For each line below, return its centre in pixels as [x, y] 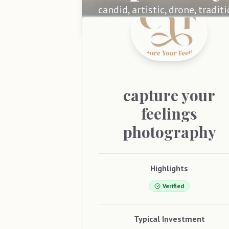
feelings [169, 113]
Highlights [169, 168]
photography [169, 132]
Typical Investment [169, 219]
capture [151, 95]
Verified [174, 186]
